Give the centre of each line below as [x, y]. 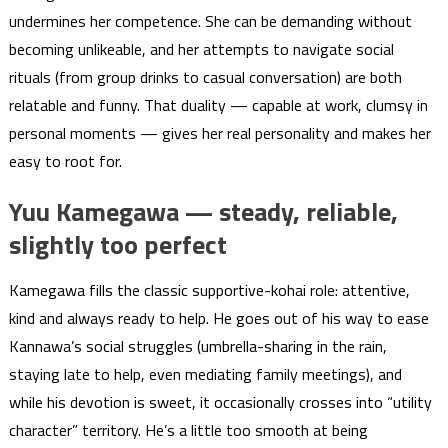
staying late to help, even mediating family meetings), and [205, 374]
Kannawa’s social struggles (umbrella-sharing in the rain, [197, 346]
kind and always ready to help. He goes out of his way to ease [218, 318]
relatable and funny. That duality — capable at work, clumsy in [218, 105]
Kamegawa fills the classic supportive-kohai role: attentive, [209, 290]
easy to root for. [65, 161]
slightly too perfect [117, 244]
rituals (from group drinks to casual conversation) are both [205, 77]
